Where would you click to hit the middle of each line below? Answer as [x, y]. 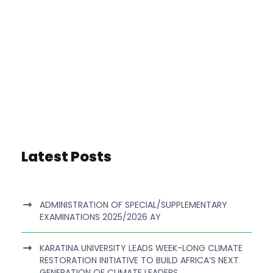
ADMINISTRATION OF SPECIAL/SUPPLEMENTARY [133, 205]
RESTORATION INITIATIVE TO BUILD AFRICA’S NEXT [139, 261]
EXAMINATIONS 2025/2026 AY [100, 217]
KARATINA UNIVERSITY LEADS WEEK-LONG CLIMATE [141, 248]
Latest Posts [66, 157]
